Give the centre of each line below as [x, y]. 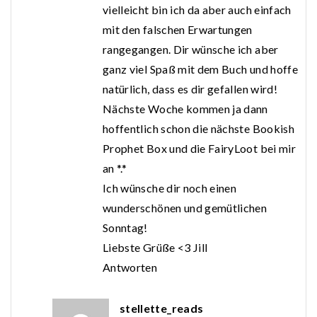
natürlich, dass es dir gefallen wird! [190, 89]
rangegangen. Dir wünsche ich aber [191, 50]
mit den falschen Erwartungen [178, 30]
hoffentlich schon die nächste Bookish [198, 129]
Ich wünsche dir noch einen [170, 188]
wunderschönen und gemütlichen [185, 208]
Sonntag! [125, 228]
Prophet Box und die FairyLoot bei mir [199, 149]
